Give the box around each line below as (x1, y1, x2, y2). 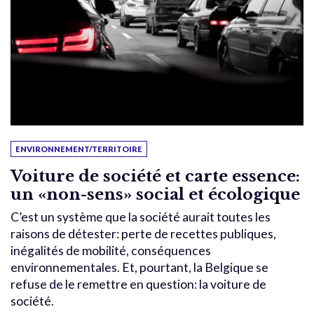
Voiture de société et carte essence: (11, 166, 300, 186)
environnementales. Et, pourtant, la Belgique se (11, 260, 268, 275)
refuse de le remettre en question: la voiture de (11, 277, 266, 292)
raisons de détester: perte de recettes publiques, (11, 226, 276, 242)
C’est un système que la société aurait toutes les (11, 210, 271, 225)
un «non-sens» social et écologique (11, 184, 300, 205)
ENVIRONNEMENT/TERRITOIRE (15, 144, 142, 154)
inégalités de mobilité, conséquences (11, 243, 211, 259)
